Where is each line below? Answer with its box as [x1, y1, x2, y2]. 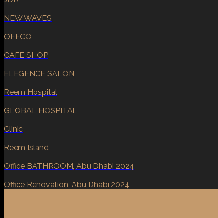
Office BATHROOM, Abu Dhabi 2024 [4, 161, 134, 171]
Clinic [4, 124, 23, 134]
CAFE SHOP [4, 50, 48, 60]
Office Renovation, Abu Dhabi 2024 [4, 180, 129, 189]
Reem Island [4, 143, 49, 152]
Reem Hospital [4, 87, 57, 97]
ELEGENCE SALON [4, 69, 74, 78]
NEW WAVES [4, 13, 52, 23]
